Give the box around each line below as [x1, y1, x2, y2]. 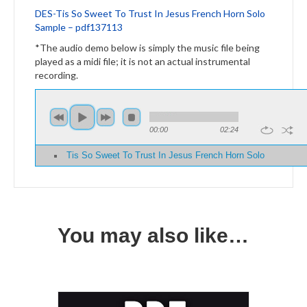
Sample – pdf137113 [35, 21, 123, 33]
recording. [35, 69, 78, 81]
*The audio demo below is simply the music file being [35, 41, 260, 53]
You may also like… [58, 223, 249, 247]
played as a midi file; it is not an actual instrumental [35, 55, 250, 67]
